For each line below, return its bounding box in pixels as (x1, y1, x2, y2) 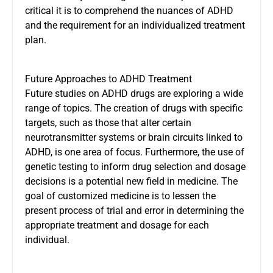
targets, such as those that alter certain (25, 116, 191, 129)
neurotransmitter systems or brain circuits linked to (25, 131, 243, 143)
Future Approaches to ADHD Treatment (25, 73, 192, 85)
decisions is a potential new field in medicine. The (25, 175, 238, 187)
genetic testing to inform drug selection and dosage (25, 160, 246, 172)
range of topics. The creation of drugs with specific (25, 102, 243, 114)
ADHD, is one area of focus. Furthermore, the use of (25, 146, 244, 158)
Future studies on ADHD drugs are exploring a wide (25, 87, 243, 99)
